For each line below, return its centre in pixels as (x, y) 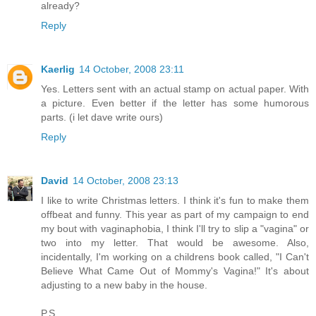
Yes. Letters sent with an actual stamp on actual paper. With (175, 89)
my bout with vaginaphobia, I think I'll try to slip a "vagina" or (175, 228)
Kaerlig (58, 69)
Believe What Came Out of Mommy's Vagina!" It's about (175, 271)
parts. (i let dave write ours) (102, 117)
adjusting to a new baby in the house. (124, 285)
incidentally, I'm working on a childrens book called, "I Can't (175, 256)
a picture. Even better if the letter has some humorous (175, 103)
